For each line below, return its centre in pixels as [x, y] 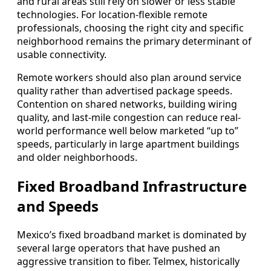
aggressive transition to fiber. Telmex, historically [128, 261]
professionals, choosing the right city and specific [130, 28]
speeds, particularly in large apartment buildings [128, 144]
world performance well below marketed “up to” [128, 130]
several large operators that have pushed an [119, 248]
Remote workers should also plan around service [129, 77]
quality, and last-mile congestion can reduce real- [129, 117]
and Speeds [58, 206]
